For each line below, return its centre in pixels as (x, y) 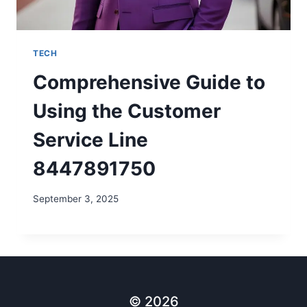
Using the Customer (127, 111)
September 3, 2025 (76, 199)
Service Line (90, 139)
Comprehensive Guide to (149, 82)
